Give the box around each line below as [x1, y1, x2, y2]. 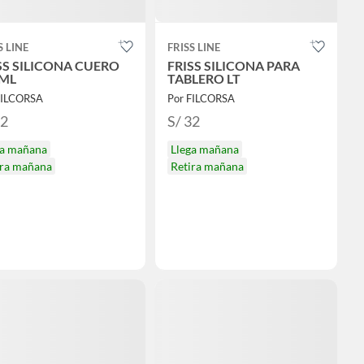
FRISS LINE [167, 41, 220, 54]
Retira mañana [170, 159, 244, 174]
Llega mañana [170, 142, 239, 157]
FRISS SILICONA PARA [167, 58, 300, 74]
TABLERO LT [167, 71, 240, 87]
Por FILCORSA [167, 92, 235, 106]
